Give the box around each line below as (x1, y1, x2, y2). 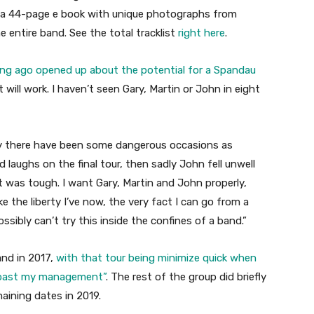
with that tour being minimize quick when (56, 252, 257, 265)
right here (178, 27, 225, 40)
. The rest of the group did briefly (106, 271, 266, 284)
